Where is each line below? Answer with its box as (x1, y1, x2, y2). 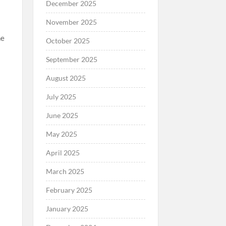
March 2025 (45, 166, 84, 176)
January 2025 (45, 204, 88, 213)
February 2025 (45, 185, 92, 194)
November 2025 (45, 17, 97, 26)
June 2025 (45, 110, 78, 120)
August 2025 (45, 73, 86, 82)
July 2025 (45, 92, 76, 101)
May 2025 (45, 129, 77, 138)
